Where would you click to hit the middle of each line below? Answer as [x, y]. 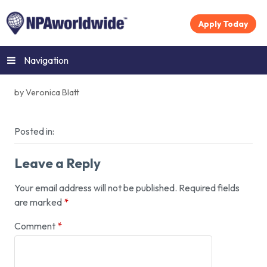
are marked [39, 202]
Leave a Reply [58, 164]
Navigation [46, 60]
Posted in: [34, 131]
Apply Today [223, 24]
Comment [36, 226]
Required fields [209, 188]
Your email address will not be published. [96, 188]
